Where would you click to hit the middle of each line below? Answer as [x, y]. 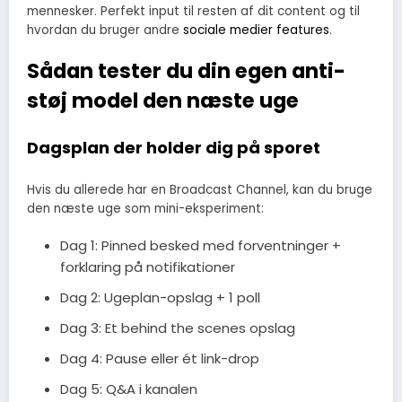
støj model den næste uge [163, 100]
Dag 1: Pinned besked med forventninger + [200, 246]
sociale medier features [256, 30]
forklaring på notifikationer [147, 267]
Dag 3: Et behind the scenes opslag [177, 328]
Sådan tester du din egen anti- [186, 70]
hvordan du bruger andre [105, 30]
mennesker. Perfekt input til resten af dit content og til [193, 11]
